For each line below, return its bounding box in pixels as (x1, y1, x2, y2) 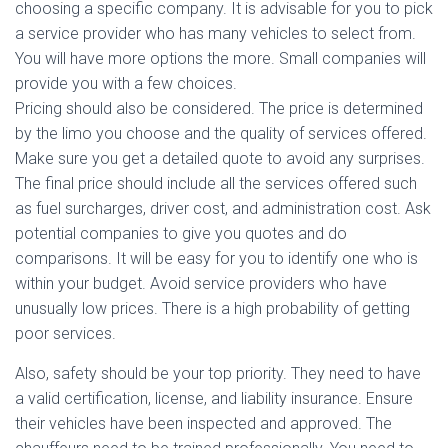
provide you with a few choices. (15, 74, 237, 93)
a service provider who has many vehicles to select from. (15, 24, 416, 43)
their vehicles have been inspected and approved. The (15, 414, 392, 433)
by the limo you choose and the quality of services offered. (15, 124, 427, 143)
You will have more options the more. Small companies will (15, 49, 426, 68)
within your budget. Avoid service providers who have (15, 274, 387, 293)
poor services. (15, 324, 116, 343)
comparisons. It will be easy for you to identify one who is (15, 249, 418, 268)
